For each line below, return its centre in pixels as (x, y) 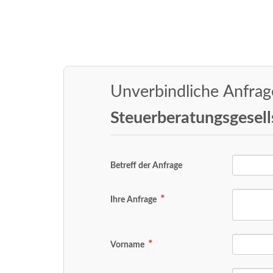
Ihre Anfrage (135, 200)
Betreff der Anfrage (147, 166)
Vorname (129, 245)
